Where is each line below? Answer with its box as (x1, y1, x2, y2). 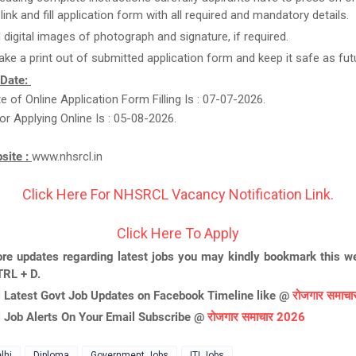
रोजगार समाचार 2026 (207, 310, 305, 324)
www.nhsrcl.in (32, 149, 103, 164)
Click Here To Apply (117, 225, 239, 242)
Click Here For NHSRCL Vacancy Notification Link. (22, 186, 334, 203)
